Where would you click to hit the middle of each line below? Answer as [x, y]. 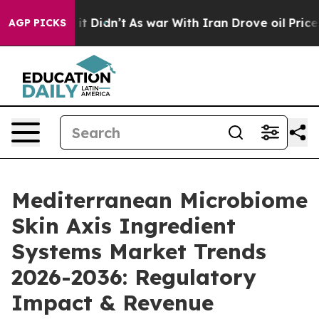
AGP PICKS [37, 23]
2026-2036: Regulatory [134, 277]
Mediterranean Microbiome [159, 200]
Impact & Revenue [113, 303]
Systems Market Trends [139, 251]
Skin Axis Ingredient [124, 226]
